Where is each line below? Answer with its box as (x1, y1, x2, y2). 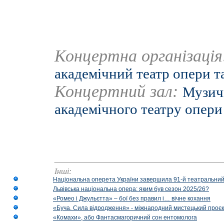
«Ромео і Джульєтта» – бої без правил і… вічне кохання (53, 195, 210, 202)
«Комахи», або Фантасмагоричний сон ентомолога (53, 214, 197, 221)
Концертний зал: (54, 82, 182, 100)
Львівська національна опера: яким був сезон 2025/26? (53, 185, 209, 192)
